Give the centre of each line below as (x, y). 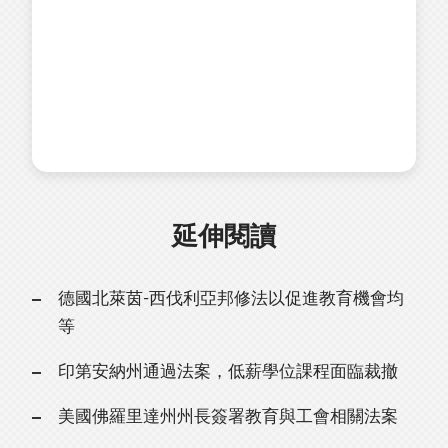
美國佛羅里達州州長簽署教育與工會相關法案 (227, 417)
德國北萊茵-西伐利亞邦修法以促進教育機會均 (230, 299)
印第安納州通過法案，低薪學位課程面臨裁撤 (227, 372)
